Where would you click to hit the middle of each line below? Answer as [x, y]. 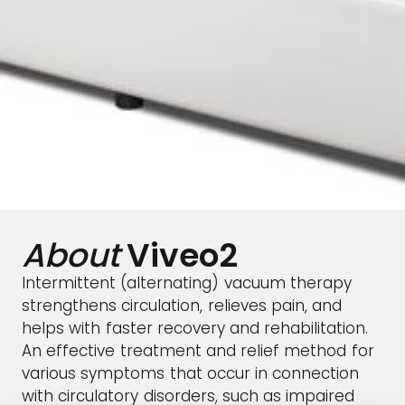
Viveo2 [182, 255]
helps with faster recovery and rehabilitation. [195, 328]
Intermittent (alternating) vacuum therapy [187, 283]
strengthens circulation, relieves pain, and [182, 306]
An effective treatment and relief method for [198, 351]
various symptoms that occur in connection [191, 373]
